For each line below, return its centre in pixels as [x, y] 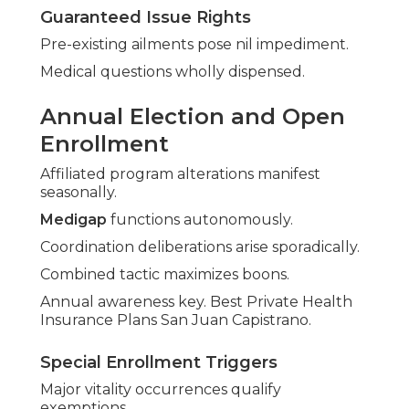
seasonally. [79, 193]
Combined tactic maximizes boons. [165, 275]
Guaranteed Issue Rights [146, 18]
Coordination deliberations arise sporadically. [200, 247]
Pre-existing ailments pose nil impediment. [194, 45]
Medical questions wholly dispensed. [173, 72]
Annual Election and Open [193, 117]
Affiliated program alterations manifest [180, 174]
